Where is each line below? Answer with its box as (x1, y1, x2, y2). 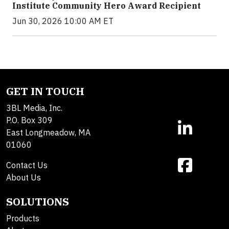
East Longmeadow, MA (6, 127, 90, 138)
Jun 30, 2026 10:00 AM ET (12, 16, 113, 27)
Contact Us (6, 160, 48, 171)
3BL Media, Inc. (6, 103, 62, 113)
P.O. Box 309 (6, 115, 53, 126)
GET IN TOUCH (6, 84, 84, 99)
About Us (6, 172, 41, 183)
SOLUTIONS (6, 195, 69, 209)
